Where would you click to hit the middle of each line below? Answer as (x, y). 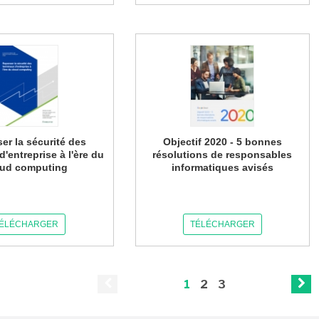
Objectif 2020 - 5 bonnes (222, 142)
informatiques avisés (222, 167)
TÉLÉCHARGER (222, 224)
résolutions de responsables (223, 155)
